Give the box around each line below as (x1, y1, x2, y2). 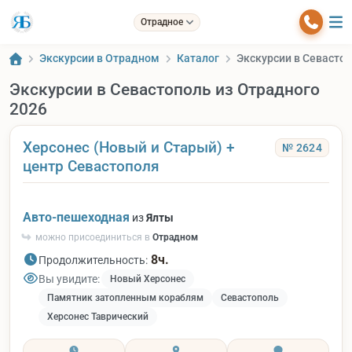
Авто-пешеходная (23, 210, 130, 225)
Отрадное (141, 16, 184, 27)
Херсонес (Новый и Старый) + (23, 138, 235, 156)
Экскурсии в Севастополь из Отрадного (9, 79, 320, 99)
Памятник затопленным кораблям (47, 292, 203, 303)
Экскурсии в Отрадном (39, 52, 159, 64)
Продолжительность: (38, 254, 148, 266)
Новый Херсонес (110, 273, 185, 284)
